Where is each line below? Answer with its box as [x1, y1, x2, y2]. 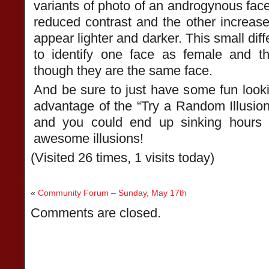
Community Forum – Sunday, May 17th [38, 188, 187, 198]
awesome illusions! [34, 131, 144, 146]
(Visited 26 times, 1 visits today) [31, 150, 214, 165]
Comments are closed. [31, 205, 161, 220]
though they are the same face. [34, 63, 213, 78]
